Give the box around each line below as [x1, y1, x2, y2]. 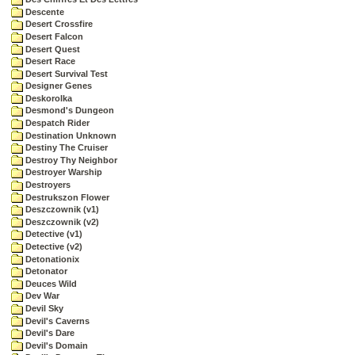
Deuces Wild [23, 278, 77, 288]
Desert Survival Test [23, 68, 108, 78]
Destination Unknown [23, 130, 116, 140]
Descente [23, 6, 64, 17]
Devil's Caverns [23, 315, 90, 326]
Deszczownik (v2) [23, 216, 99, 227]
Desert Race [23, 56, 75, 67]
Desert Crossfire [23, 19, 93, 29]
